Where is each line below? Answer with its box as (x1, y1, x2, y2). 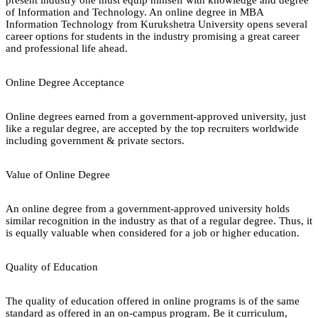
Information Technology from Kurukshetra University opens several (6, 18, 307, 30)
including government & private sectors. (6, 134, 185, 146)
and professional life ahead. (6, 42, 131, 54)
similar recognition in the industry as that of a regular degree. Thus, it (6, 214, 312, 226)
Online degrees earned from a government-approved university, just (6, 110, 306, 122)
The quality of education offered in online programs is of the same (6, 295, 300, 307)
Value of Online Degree (6, 168, 110, 180)
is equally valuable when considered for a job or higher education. (6, 226, 300, 238)
